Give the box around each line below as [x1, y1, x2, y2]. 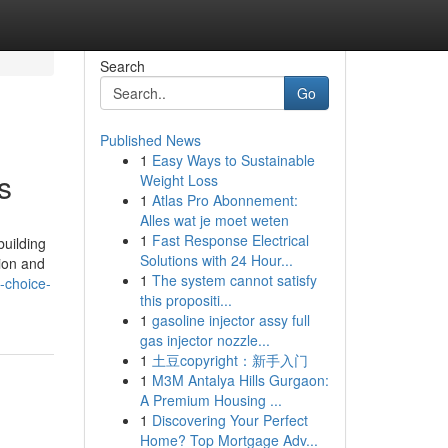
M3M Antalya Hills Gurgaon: [151, 370, 329, 390]
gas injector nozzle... [139, 330, 270, 350]
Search [99, 56, 145, 76]
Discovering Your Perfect [151, 410, 308, 430]
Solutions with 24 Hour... [139, 250, 293, 270]
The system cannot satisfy [151, 270, 317, 290]
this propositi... [139, 290, 232, 310]
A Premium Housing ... [139, 390, 282, 410]
